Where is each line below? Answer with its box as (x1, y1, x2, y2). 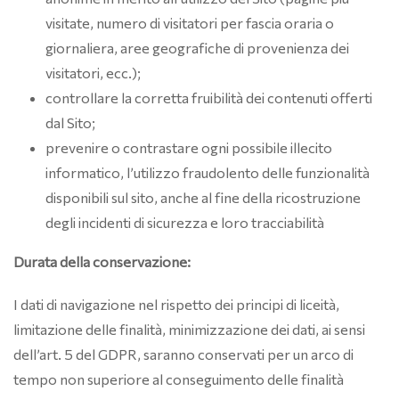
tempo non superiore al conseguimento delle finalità (13, 370, 344, 387)
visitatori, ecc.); (45, 64, 141, 81)
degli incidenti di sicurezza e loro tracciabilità (45, 214, 324, 231)
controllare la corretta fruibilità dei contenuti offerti (45, 89, 372, 106)
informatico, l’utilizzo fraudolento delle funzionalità (45, 164, 370, 181)
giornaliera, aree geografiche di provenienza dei (45, 39, 349, 56)
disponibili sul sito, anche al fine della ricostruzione (45, 189, 361, 206)
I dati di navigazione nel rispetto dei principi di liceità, (13, 296, 339, 313)
